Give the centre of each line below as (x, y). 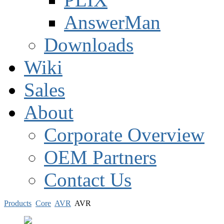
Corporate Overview (124, 135)
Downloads (89, 45)
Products (18, 203)
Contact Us (88, 180)
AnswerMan (112, 22)
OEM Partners (100, 157)
